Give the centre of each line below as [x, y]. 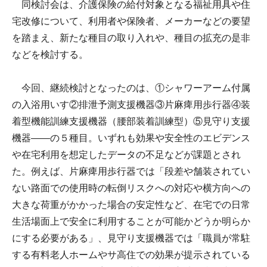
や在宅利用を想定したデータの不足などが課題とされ [126, 154]
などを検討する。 [50, 54]
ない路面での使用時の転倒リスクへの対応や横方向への [131, 188]
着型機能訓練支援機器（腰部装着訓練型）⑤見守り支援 [131, 121]
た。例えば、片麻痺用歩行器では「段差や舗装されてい [131, 171]
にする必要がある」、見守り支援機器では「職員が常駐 [131, 238]
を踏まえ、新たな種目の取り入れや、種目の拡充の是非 [131, 38]
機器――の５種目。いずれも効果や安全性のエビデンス [131, 138]
